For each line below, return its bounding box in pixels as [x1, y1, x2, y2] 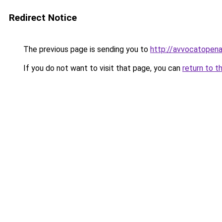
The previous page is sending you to [21, 45, 150, 54]
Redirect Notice [9, 12, 77, 23]
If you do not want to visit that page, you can [21, 63, 182, 73]
